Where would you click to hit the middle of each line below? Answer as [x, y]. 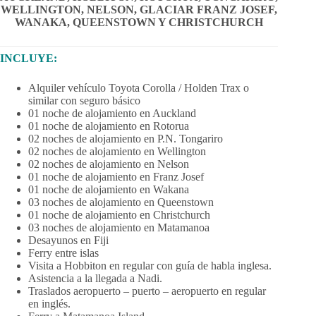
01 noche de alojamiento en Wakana [109, 190]
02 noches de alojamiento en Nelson [109, 164]
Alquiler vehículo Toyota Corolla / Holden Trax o [139, 88]
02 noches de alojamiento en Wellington [117, 152]
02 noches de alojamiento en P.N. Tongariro [126, 139]
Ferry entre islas [63, 253]
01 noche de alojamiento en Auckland [112, 114]
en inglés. [49, 304]
